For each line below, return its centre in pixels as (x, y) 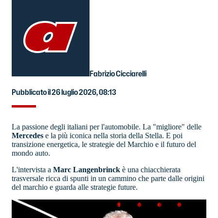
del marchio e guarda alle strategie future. (75, 187)
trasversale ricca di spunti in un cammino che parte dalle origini (108, 178)
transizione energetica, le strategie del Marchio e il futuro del (104, 144)
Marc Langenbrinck (87, 169)
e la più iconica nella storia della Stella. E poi (114, 135)
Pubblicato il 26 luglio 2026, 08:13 (64, 92)
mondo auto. (31, 153)
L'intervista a (32, 169)
